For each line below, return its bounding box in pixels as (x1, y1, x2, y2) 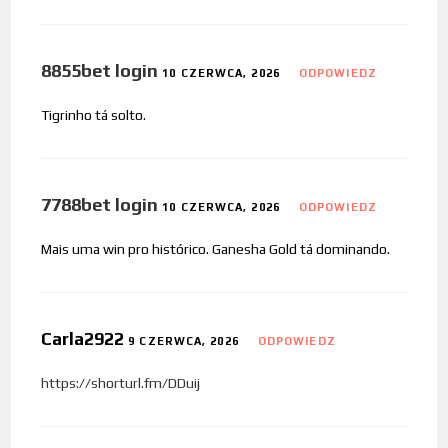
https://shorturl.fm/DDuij (41, 375, 201, 392)
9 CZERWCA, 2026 (128, 335, 239, 348)
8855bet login (41, 60, 159, 82)
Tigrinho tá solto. (41, 107, 147, 124)
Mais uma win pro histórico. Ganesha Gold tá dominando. (41, 241, 391, 258)
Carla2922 (41, 328, 129, 350)
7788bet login (41, 194, 159, 216)
